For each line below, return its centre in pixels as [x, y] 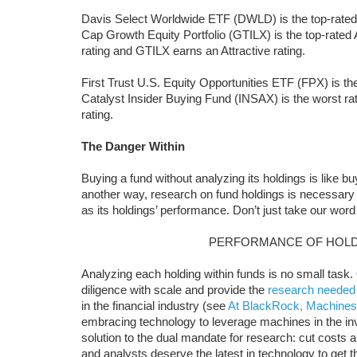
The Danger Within [133, 146]
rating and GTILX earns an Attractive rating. [193, 51]
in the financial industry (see [155, 306]
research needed [312, 290]
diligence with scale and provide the [175, 290]
